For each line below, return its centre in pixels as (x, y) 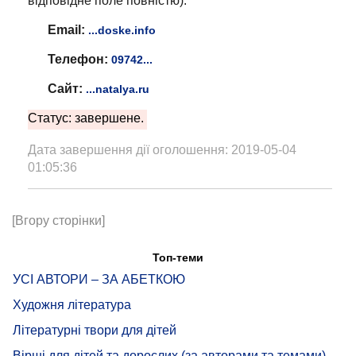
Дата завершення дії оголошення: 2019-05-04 (162, 150)
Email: (66, 30)
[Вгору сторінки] (58, 221)
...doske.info (122, 31)
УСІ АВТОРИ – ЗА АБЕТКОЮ (99, 280)
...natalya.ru (118, 89)
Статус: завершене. (86, 118)
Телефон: (78, 60)
